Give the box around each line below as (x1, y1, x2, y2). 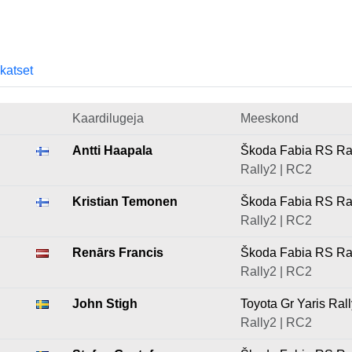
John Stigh (72, 297, 137, 310)
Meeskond (240, 112, 299, 125)
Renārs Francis (72, 246, 163, 259)
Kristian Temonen (72, 195, 178, 208)
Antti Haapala (72, 144, 152, 157)
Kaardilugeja (72, 112, 144, 125)
